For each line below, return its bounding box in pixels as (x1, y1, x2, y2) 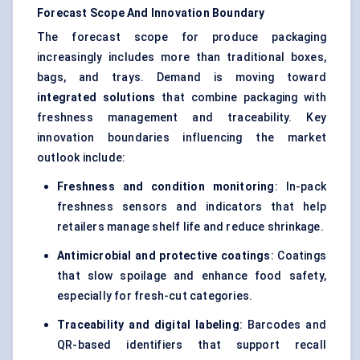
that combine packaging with (155, 91, 326, 104)
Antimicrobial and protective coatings (57, 249, 271, 263)
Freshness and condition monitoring (57, 180, 275, 194)
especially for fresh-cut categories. (57, 289, 253, 303)
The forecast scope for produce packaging (37, 31, 326, 44)
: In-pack (274, 180, 326, 194)
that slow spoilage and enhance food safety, (57, 269, 326, 283)
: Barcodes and (239, 318, 326, 332)
